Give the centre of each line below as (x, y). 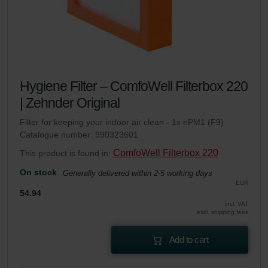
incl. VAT (237, 204)
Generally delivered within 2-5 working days (138, 173)
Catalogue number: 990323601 (79, 135)
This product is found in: (66, 153)
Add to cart (189, 240)
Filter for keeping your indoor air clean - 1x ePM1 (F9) (122, 122)
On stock (38, 172)
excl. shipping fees (223, 212)
